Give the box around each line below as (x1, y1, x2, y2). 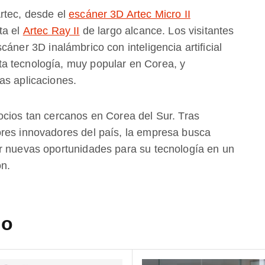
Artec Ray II (22, 25, 80, 37)
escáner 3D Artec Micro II (69, 8, 190, 20)
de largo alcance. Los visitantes (79, 25, 234, 37)
